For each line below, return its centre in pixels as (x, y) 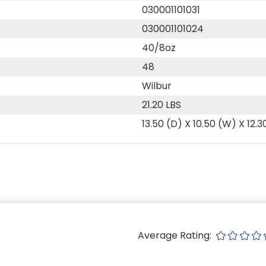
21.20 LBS (161, 104)
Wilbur (157, 85)
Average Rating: (176, 235)
